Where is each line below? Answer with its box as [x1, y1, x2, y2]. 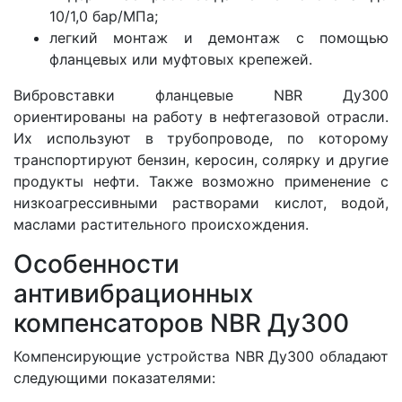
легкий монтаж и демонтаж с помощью [49, 29, 389, 48]
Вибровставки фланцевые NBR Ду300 [13, 86, 389, 105]
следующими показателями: [13, 369, 215, 388]
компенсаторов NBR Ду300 [13, 308, 349, 339]
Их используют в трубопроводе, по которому [13, 129, 389, 148]
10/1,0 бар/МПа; [49, 7, 158, 26]
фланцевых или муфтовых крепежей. [49, 50, 312, 69]
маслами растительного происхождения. [13, 215, 309, 234]
